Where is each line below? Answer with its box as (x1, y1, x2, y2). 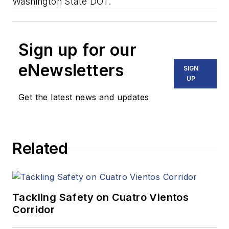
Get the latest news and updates (18, 91, 149, 102)
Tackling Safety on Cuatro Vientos (12, 191, 189, 203)
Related (12, 139, 68, 157)
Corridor (12, 203, 55, 216)
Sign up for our (18, 39, 136, 60)
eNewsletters (18, 60, 124, 80)
